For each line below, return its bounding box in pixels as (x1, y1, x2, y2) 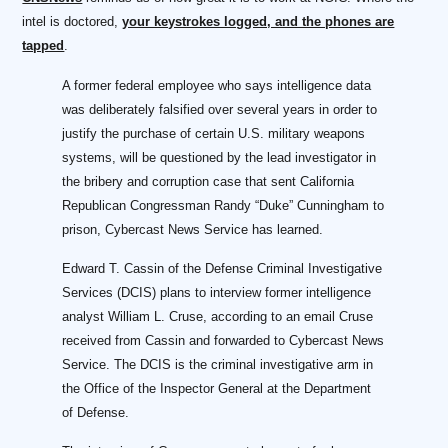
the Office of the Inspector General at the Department (62, 381, 372, 397)
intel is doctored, (22, 14, 123, 30)
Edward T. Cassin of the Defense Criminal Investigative (62, 261, 383, 277)
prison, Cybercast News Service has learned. (62, 222, 324, 238)
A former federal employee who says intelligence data (62, 78, 372, 94)
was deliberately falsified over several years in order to (62, 102, 378, 118)
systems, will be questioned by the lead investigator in (62, 150, 377, 166)
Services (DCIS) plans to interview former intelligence (62, 285, 372, 301)
